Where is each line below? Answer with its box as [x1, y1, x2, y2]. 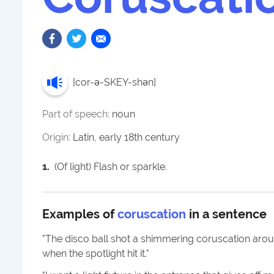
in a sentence [189, 207, 267, 221]
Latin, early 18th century [73, 131, 180, 143]
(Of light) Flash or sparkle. [54, 161, 167, 172]
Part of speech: [42, 108, 112, 120]
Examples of [42, 207, 114, 221]
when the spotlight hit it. [42, 248, 146, 259]
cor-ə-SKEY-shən [75, 76, 154, 88]
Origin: [42, 131, 73, 143]
